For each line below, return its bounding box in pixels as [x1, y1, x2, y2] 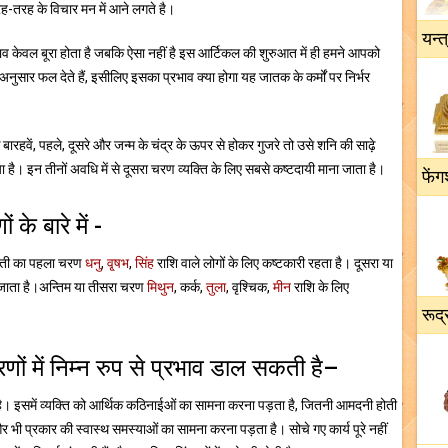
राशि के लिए [291, 279, 349, 295]
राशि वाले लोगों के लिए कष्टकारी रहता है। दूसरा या [154, 255, 393, 271]
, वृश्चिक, [226, 279, 273, 295]
